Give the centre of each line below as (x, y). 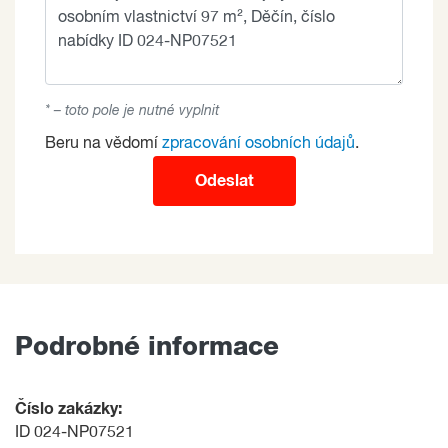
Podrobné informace (147, 346)
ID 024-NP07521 (74, 432)
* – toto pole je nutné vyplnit (132, 110)
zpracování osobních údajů (258, 143)
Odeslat (224, 180)
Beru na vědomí (103, 143)
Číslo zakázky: (68, 408)
